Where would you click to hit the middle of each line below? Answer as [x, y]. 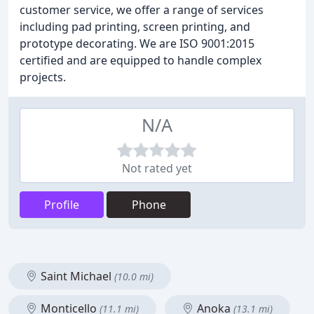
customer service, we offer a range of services [142, 10]
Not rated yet [157, 168]
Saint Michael [76, 276]
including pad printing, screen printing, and [135, 27]
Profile [62, 205]
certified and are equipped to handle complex [141, 60]
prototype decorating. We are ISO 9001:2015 [137, 43]
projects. [43, 77]
